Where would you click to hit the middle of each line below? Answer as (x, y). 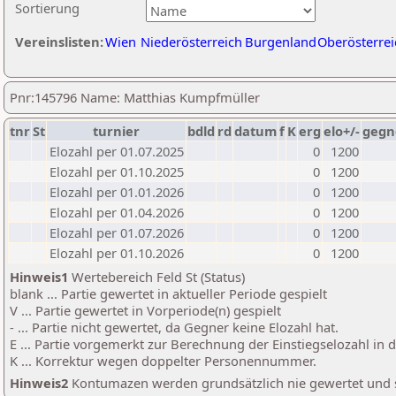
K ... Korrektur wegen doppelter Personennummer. (163, 361)
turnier (116, 131)
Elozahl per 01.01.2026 (117, 192)
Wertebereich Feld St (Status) (156, 277)
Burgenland (281, 42)
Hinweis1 (39, 277)
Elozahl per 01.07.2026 (117, 232)
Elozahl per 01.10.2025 (117, 171)
